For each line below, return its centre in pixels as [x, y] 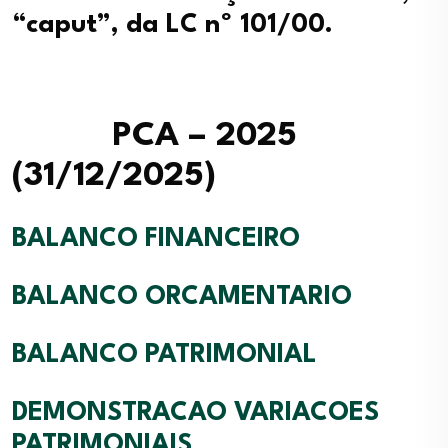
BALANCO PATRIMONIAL [164, 355]
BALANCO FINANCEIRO [156, 239]
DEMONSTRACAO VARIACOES [195, 413]
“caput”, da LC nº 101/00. [172, 25]
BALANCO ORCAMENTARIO [182, 297]
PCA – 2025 [154, 136]
